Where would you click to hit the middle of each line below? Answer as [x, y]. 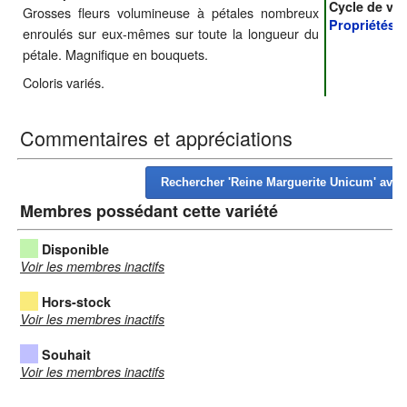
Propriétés [362, 24]
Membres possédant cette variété [149, 210]
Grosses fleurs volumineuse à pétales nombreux [171, 12]
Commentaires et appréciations [156, 137]
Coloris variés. [64, 82]
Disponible [75, 249]
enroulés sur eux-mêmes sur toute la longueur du [171, 33]
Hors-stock [76, 302]
